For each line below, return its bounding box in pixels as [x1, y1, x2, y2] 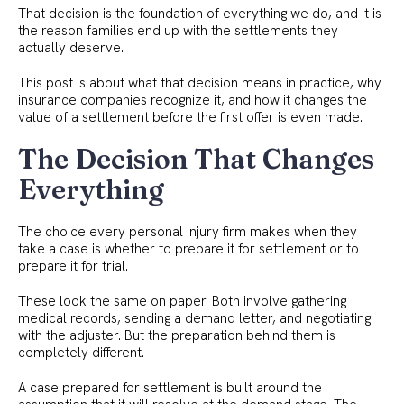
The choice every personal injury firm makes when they [18, 222, 357, 241]
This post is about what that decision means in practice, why [18, 73, 381, 92]
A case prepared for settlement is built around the [18, 378, 322, 397]
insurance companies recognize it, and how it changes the [18, 90, 367, 109]
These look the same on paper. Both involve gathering [18, 291, 346, 310]
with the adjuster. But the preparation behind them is [18, 326, 335, 344]
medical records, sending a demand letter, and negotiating [18, 308, 371, 327]
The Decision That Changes [18, 142, 374, 176]
